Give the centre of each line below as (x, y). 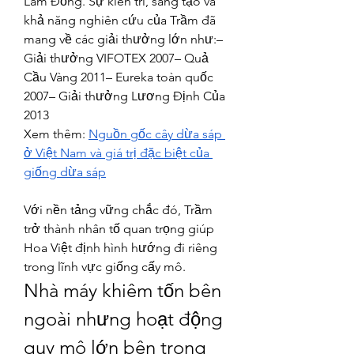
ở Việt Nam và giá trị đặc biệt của (117, 153)
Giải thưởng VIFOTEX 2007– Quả (116, 58)
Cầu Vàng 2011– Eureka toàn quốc (119, 77)
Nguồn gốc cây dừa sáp (155, 134)
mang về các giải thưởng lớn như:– (123, 39)
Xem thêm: (56, 134)
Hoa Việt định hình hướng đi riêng (121, 248)
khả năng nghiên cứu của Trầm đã (120, 20)
